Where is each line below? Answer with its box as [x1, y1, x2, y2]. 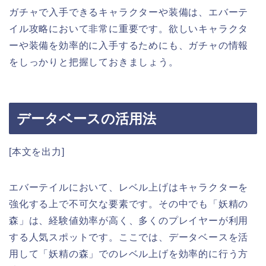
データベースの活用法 [17, 111, 156, 127]
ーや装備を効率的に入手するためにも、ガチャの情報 [9, 40, 249, 50]
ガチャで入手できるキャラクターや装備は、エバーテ [9, 7, 249, 17]
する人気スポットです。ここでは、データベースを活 [9, 232, 249, 243]
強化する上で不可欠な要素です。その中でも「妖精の [9, 199, 249, 210]
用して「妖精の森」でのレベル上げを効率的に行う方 [9, 249, 249, 259]
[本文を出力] [9, 147, 65, 157]
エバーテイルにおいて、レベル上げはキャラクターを [9, 182, 249, 193]
